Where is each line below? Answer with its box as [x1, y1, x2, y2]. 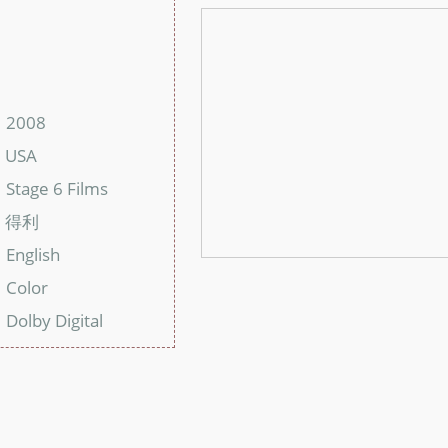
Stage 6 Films [6, 176, 109, 201]
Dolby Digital [6, 307, 104, 332]
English [6, 241, 61, 266]
